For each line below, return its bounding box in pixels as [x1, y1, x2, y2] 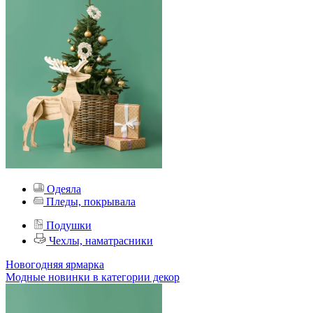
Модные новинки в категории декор [6, 271, 180, 283]
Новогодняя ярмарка [6, 259, 104, 270]
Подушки [46, 219, 92, 231]
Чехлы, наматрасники [49, 235, 153, 247]
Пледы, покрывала [46, 196, 136, 208]
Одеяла [47, 183, 81, 195]
